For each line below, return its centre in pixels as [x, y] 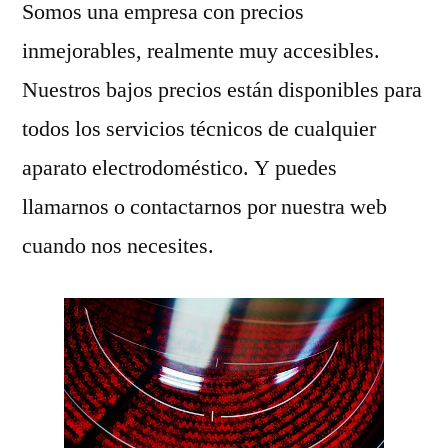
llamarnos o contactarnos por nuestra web [204, 206]
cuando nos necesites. [118, 245]
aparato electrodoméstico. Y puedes [179, 167]
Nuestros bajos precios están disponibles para [222, 89]
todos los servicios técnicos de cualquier [199, 128]
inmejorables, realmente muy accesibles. [201, 50]
